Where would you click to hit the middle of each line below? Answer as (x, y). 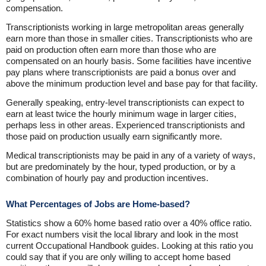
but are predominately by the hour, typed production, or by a (121, 167)
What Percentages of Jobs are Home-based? (98, 204)
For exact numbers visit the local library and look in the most (122, 234)
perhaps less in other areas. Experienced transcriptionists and (125, 125)
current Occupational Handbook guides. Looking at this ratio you (129, 246)
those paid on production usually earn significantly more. (114, 136)
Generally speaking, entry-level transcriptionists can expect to (125, 102)
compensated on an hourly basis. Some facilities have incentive (129, 61)
